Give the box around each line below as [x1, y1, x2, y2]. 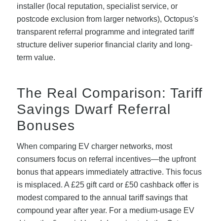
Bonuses [16, 117, 75, 133]
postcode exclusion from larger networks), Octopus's [16, 14, 198, 23]
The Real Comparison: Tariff [16, 85, 203, 101]
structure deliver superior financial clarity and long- [16, 40, 192, 49]
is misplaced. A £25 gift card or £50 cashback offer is [16, 181, 199, 189]
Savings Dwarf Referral [16, 101, 171, 117]
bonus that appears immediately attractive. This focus [16, 168, 202, 177]
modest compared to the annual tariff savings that [16, 193, 187, 202]
